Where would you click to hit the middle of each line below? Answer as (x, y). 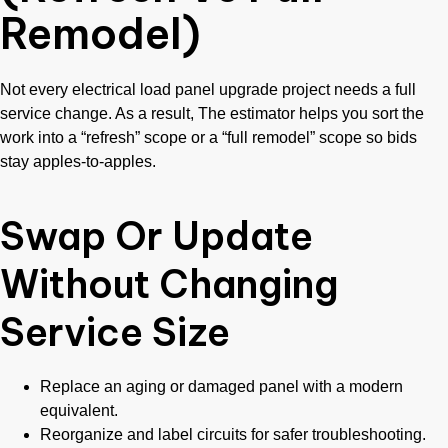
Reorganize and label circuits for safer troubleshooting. (233, 434)
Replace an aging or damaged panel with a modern (221, 386)
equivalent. (79, 410)
